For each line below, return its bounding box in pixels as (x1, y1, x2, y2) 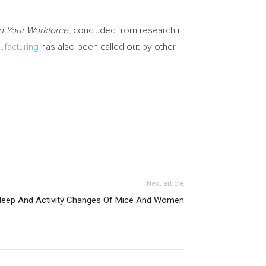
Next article (147, 179, 184, 188)
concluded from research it (71, 26, 182, 35)
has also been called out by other (39, 42, 176, 52)
